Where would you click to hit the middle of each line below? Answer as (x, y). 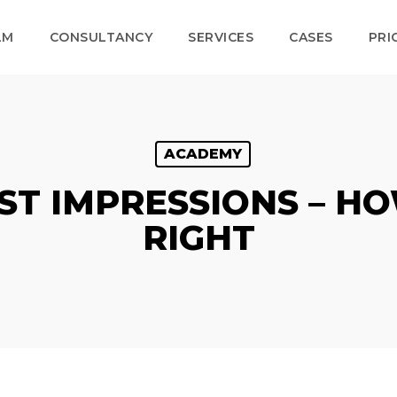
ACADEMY (202, 154)
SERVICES (221, 37)
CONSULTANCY (101, 37)
